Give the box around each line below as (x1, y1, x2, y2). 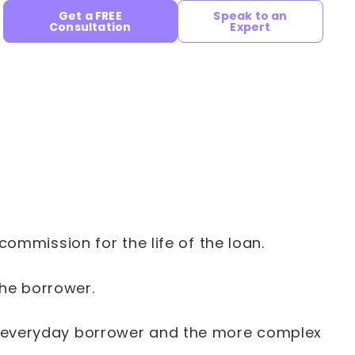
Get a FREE (58, 8, 122, 24)
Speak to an (213, 8, 288, 24)
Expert (230, 19, 271, 35)
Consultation (49, 19, 132, 35)
